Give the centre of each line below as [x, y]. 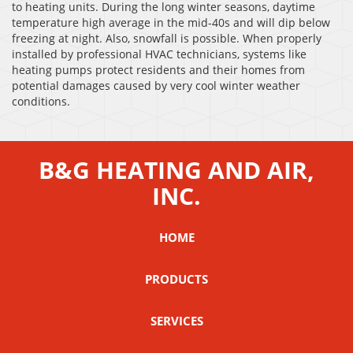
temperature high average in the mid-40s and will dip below [171, 22]
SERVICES [176, 320]
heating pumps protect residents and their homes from [158, 69]
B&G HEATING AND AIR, [176, 169]
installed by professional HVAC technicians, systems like [159, 54]
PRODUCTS [176, 279]
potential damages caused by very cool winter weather [156, 85]
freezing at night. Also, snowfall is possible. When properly [167, 38]
